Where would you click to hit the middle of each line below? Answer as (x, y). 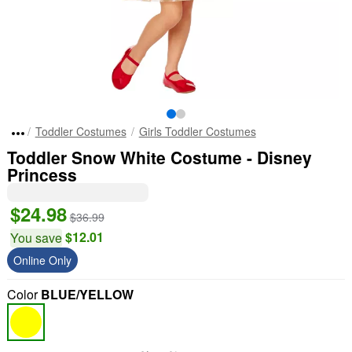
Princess (42, 174)
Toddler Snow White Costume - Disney (159, 157)
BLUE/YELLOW (87, 294)
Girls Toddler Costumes (197, 131)
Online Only (42, 260)
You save (36, 238)
